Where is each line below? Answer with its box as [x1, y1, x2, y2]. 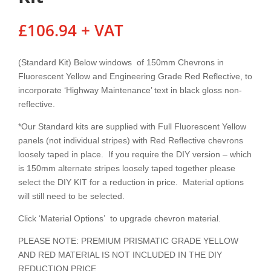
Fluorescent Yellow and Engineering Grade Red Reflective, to [18, 71, 252, 82]
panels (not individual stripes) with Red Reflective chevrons [18, 135, 243, 146]
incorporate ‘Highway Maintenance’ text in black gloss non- [18, 85, 242, 96]
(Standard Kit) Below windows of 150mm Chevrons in [18, 57, 224, 68]
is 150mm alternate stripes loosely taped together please [18, 163, 235, 174]
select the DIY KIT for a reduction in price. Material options [18, 177, 244, 188]
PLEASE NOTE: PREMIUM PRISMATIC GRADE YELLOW [18, 236, 238, 246]
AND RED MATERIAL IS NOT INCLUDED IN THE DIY [18, 250, 222, 260]
